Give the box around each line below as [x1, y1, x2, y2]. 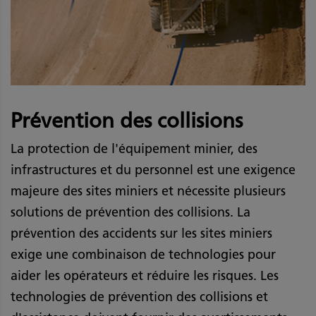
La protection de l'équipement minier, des [11, 141, 257, 157]
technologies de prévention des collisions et [11, 289, 268, 305]
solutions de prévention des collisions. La [11, 205, 250, 221]
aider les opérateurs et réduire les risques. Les [11, 268, 279, 284]
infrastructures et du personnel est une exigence [11, 162, 296, 178]
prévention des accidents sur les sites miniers [11, 226, 272, 242]
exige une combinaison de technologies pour [11, 247, 276, 263]
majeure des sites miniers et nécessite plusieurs [11, 183, 286, 200]
